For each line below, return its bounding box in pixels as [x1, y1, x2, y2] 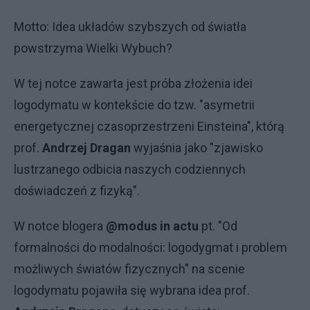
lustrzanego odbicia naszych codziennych [14, 162, 246, 176]
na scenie [189, 262, 245, 276]
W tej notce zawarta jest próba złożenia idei [14, 76, 253, 91]
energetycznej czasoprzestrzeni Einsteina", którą [14, 119, 284, 134]
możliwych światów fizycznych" [14, 262, 189, 276]
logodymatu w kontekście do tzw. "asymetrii [14, 98, 255, 112]
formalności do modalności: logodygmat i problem [14, 240, 287, 255]
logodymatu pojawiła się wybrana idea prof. [14, 283, 250, 298]
